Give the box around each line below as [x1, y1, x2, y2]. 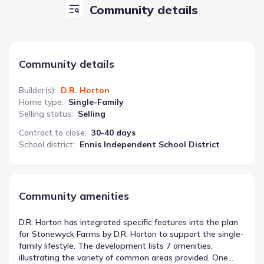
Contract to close [19, 127, 85, 138]
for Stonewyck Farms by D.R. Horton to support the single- [19, 228, 244, 239]
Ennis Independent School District [80, 138, 220, 150]
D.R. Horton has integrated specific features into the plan [19, 216, 238, 227]
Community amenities [19, 189, 129, 203]
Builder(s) [19, 84, 54, 95]
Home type [19, 96, 62, 107]
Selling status [19, 108, 71, 119]
